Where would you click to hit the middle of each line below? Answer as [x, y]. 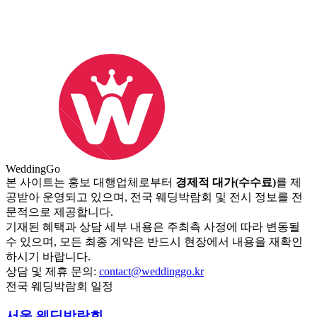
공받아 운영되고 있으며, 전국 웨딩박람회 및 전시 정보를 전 [154, 197]
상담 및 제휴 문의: [52, 271]
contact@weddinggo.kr [151, 271]
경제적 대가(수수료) [226, 182]
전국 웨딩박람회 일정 [59, 286]
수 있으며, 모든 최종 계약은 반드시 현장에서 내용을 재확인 [154, 241]
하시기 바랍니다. [48, 256]
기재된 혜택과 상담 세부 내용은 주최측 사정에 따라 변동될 [153, 226]
